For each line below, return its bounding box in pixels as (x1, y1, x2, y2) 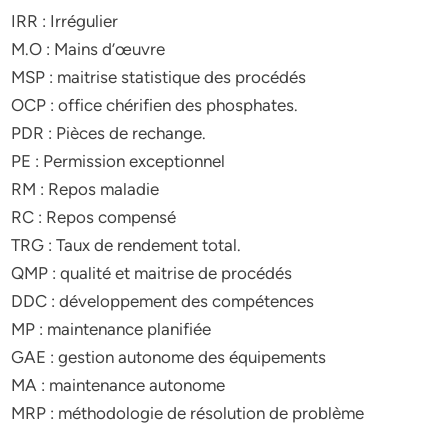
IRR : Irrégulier (11, 10, 119, 31)
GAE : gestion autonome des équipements (11, 346, 327, 367)
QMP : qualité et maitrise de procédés (11, 262, 293, 283)
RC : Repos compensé (11, 206, 177, 227)
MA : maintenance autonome (11, 374, 226, 395)
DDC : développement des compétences (11, 290, 315, 311)
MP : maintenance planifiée (11, 318, 212, 339)
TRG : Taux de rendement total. (11, 234, 242, 255)
